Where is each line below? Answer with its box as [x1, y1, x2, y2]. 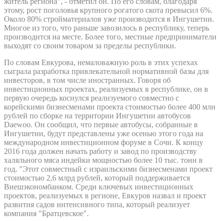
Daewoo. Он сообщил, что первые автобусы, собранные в [4, 120, 198, 129]
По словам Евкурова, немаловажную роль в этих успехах [4, 58, 198, 67]
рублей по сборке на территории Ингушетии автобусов [4, 111, 191, 120]
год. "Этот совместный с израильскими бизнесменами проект [4, 164, 213, 173]
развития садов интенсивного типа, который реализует [4, 200, 190, 209]
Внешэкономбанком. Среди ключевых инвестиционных [4, 182, 193, 191]
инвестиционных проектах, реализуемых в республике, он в [4, 84, 208, 93]
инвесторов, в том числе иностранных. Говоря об [4, 75, 171, 84]
